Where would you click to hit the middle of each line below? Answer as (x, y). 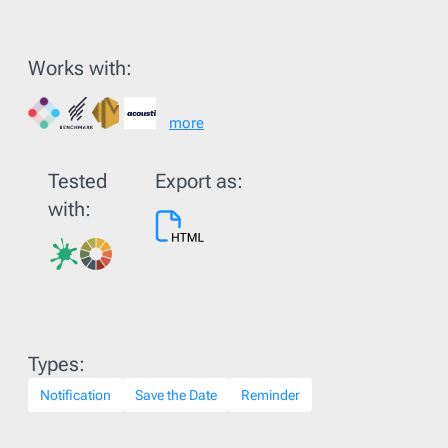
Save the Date (176, 395)
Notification (75, 395)
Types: (56, 364)
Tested (77, 181)
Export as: (199, 181)
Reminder (270, 395)
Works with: (80, 68)
